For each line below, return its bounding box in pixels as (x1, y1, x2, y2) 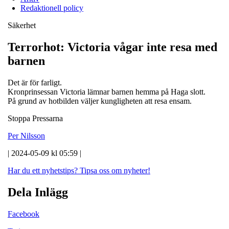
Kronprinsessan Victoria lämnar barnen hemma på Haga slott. (8, 87, 205, 96)
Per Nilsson (8, 131, 45, 140)
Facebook (8, 209, 39, 218)
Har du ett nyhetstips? (8, 166, 78, 175)
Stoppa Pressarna (8, 113, 63, 123)
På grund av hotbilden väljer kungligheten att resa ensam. (8, 96, 192, 105)
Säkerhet (8, 20, 36, 30)
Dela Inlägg (8, 185, 68, 199)
